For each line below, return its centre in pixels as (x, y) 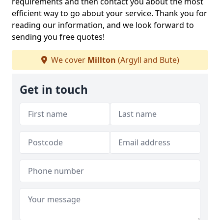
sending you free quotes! (58, 37)
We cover (68, 60)
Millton (101, 60)
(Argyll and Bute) (147, 60)
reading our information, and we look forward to (103, 25)
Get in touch (54, 90)
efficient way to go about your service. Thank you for (110, 13)
